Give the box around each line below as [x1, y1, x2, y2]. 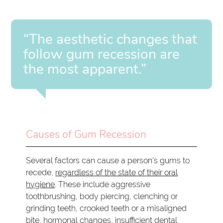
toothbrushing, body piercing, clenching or [26, 191, 178, 201]
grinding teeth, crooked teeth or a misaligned [26, 203, 187, 213]
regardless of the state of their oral [55, 167, 178, 177]
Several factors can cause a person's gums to [26, 155, 190, 165]
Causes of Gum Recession [26, 127, 147, 141]
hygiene [26, 179, 55, 189]
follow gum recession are [23, 44, 180, 64]
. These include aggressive [55, 179, 151, 189]
